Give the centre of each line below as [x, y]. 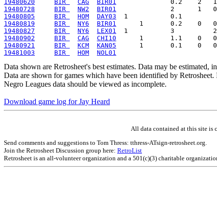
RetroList [130, 150]
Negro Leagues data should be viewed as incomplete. [85, 84]
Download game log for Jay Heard [57, 101]
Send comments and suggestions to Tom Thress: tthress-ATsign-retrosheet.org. [105, 142]
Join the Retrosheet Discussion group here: [61, 150]
